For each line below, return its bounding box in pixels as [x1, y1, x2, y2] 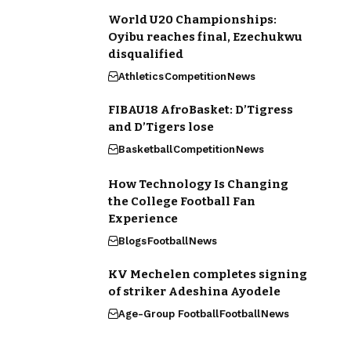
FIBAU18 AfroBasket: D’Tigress [107, 103, 293, 117]
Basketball [118, 143, 172, 155]
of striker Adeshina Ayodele [107, 284, 280, 299]
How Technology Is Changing [107, 177, 288, 191]
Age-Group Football [118, 308, 219, 320]
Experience [107, 212, 178, 226]
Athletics [118, 71, 164, 82]
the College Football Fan [107, 194, 255, 208]
